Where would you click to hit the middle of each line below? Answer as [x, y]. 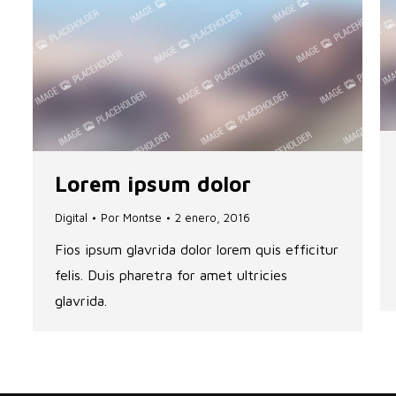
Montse [142, 218]
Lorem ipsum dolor [153, 184]
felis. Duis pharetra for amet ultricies [171, 275]
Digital [71, 218]
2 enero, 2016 [213, 218]
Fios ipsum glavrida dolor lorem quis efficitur [197, 250]
